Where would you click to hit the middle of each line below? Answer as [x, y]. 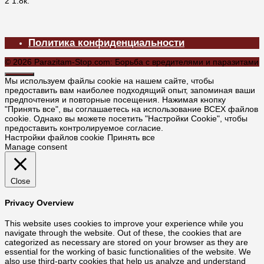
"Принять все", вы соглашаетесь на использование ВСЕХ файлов [131, 109]
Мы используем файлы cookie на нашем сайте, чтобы [109, 80]
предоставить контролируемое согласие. [84, 128]
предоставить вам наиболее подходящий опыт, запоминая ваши [130, 90]
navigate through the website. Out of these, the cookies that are [123, 232]
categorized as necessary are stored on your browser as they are [126, 242]
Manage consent [36, 146]
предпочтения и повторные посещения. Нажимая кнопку [115, 99]
